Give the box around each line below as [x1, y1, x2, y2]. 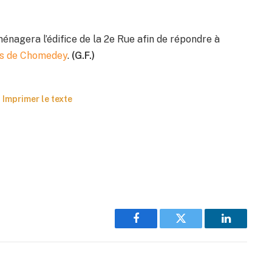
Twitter [180, 222, 212, 233]
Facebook [135, 222, 178, 233]
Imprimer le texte [2, 94, 72, 104]
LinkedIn [225, 222, 265, 233]
